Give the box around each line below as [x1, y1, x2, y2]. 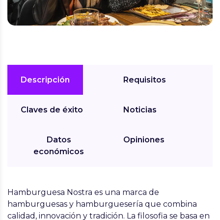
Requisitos [123, 75, 166, 85]
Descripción [21, 75, 70, 85]
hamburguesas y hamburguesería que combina [7, 199, 197, 209]
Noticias [123, 105, 157, 115]
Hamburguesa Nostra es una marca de [7, 188, 159, 197]
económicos [33, 147, 84, 157]
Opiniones [123, 135, 165, 145]
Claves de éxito [21, 105, 83, 115]
